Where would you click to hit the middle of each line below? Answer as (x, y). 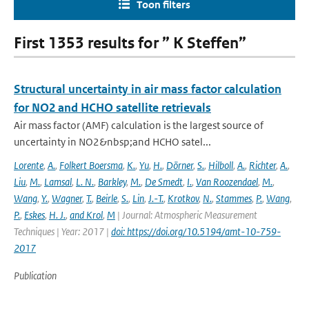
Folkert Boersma (91, 165)
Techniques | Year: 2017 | (62, 231)
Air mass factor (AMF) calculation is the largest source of (139, 125)
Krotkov (183, 198)
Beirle (107, 198)
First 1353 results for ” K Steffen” (130, 43)
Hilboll (221, 165)
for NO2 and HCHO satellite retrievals (112, 108)
